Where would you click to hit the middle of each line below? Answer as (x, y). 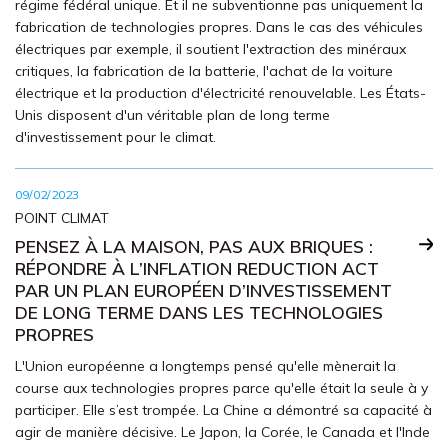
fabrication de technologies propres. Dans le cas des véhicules (219, 27)
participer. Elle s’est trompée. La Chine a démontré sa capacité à (223, 410)
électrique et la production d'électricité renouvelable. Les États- (220, 93)
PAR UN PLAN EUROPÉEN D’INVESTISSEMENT (203, 290)
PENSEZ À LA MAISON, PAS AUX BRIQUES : (194, 246)
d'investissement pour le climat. (115, 137)
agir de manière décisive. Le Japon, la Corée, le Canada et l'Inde (222, 432)
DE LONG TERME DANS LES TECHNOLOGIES (199, 312)
